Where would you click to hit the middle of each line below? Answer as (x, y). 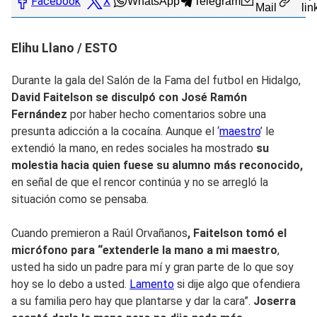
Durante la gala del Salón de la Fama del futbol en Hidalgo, (156, 80)
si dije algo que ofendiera (237, 284)
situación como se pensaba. (80, 199)
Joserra (275, 301)
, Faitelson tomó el (237, 233)
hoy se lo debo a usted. (70, 284)
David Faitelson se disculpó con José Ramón (129, 97)
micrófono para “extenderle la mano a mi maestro (144, 250)
